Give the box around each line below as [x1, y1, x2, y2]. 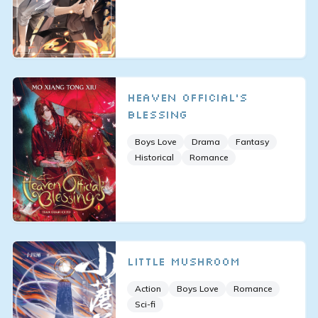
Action [135, 283, 162, 295]
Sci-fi [135, 299, 156, 310]
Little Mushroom [127, 254, 240, 269]
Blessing [127, 106, 187, 121]
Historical [135, 151, 175, 163]
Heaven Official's [127, 89, 248, 104]
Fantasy [236, 136, 270, 147]
